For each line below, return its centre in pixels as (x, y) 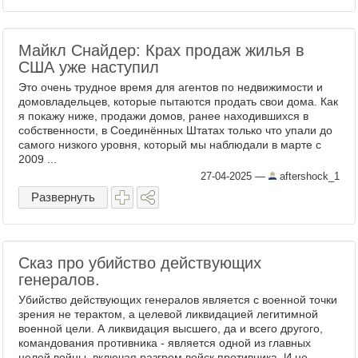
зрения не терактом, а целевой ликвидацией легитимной (168, 314)
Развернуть (63, 197)
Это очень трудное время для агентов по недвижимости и (171, 87)
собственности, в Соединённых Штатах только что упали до (175, 130)
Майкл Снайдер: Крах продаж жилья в (161, 50)
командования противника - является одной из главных (165, 343)
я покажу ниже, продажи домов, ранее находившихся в (163, 116)
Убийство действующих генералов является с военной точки (178, 300)
